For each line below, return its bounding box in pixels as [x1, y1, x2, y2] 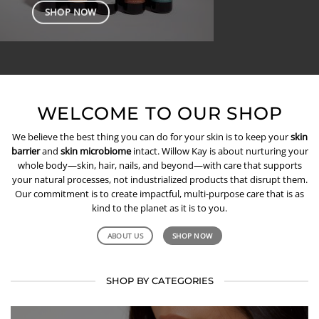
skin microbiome [60, 144, 131, 157]
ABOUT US [107, 231, 144, 241]
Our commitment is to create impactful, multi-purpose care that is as [15, 187, 304, 200]
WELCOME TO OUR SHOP [36, 103, 283, 124]
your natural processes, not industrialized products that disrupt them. [11, 172, 308, 186]
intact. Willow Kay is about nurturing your [130, 144, 308, 157]
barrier [11, 144, 40, 157]
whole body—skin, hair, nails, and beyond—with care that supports [17, 158, 302, 172]
